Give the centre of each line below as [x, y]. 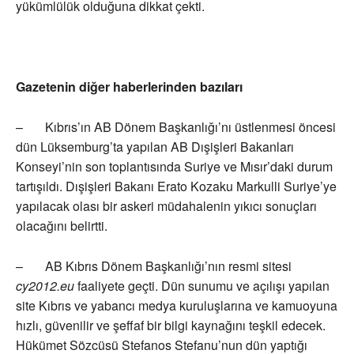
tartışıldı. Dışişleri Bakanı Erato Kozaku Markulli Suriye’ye [176, 186]
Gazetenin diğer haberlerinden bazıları [129, 87]
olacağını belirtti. [62, 226]
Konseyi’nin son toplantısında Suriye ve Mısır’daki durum [174, 167]
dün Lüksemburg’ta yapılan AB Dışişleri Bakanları [155, 147]
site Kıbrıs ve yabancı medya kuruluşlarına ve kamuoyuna [177, 306]
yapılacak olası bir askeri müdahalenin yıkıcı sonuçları [166, 206]
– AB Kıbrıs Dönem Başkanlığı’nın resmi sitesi [154, 266]
